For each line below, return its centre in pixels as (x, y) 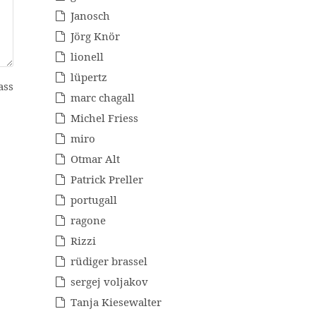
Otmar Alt (95, 159)
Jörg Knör (95, 36)
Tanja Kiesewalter (116, 302)
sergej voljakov (109, 282)
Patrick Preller (107, 180)
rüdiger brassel (109, 261)
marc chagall (103, 98)
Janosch (90, 16)
